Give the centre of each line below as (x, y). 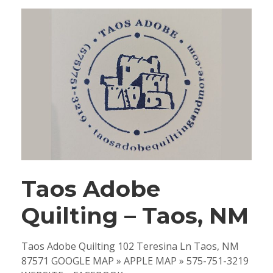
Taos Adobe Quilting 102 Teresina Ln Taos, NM (130, 246)
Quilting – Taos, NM (135, 215)
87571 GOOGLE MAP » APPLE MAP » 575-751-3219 (135, 261)
